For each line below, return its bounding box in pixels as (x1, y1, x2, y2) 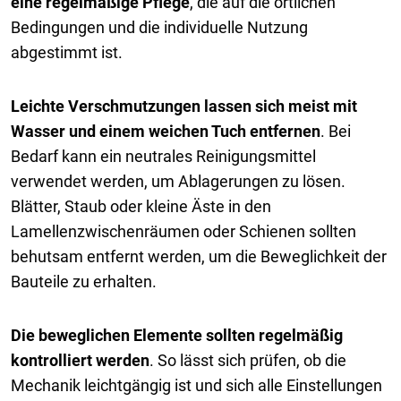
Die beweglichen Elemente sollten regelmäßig (11, 326, 343, 346)
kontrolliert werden (11, 351, 149, 371)
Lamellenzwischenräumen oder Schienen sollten (11, 222, 356, 242)
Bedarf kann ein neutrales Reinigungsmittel (11, 147, 316, 166)
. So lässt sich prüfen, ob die (149, 351, 346, 371)
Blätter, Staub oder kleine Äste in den (11, 197, 271, 217)
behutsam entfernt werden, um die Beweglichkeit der (11, 247, 387, 267)
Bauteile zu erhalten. (11, 272, 157, 292)
